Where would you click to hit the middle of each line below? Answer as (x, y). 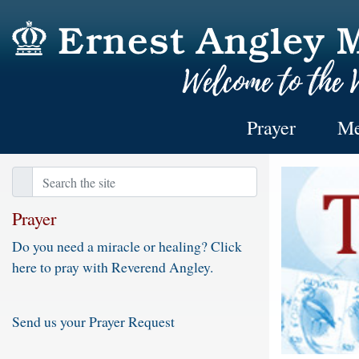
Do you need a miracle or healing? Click (127, 246)
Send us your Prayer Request (93, 322)
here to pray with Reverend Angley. (113, 267)
